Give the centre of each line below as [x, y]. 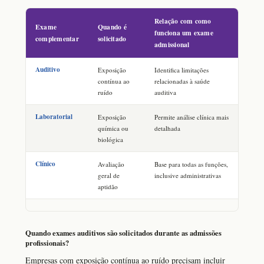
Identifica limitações [181, 70]
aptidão [108, 187]
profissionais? [47, 243]
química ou [113, 128]
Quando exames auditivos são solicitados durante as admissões [123, 233]
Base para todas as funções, [191, 164]
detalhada [167, 128]
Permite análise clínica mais [192, 117]
